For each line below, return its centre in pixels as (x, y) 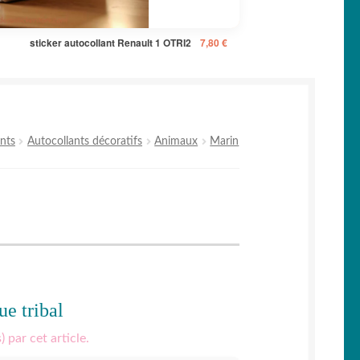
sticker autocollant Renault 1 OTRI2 (110, 43)
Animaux (176, 142)
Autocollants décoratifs (85, 142)
